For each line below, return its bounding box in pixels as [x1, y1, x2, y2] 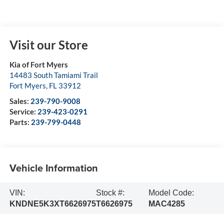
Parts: [9, 117, 31, 127]
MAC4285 [148, 199, 185, 208]
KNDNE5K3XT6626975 [9, 199, 96, 208]
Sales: [9, 96, 30, 106]
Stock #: [95, 188, 124, 197]
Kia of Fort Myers [9, 60, 68, 69]
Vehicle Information [9, 160, 98, 175]
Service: [9, 107, 37, 116]
